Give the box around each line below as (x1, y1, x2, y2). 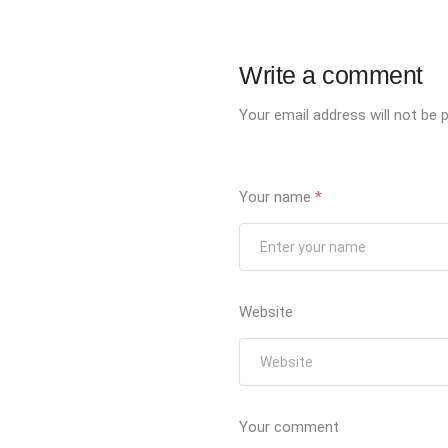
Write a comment (239, 61, 423, 90)
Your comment (239, 418, 340, 437)
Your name (239, 188, 316, 207)
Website (239, 303, 294, 322)
